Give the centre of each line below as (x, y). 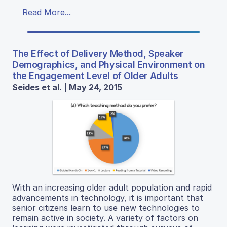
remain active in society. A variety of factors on (105, 218)
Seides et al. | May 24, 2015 (67, 87)
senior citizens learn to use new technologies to (106, 207)
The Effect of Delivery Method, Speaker (98, 53)
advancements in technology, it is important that (108, 197)
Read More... (47, 12)
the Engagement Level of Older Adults (95, 75)
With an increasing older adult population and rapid (112, 187)
